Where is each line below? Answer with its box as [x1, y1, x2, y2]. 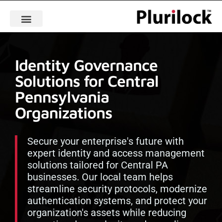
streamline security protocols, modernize [27, 182, 207, 195]
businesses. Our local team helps [27, 170, 173, 183]
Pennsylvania [15, 87, 109, 106]
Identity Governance [15, 55, 158, 74]
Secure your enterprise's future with [27, 135, 184, 147]
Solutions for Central [15, 71, 159, 90]
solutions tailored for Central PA [27, 159, 168, 171]
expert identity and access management [27, 147, 205, 159]
